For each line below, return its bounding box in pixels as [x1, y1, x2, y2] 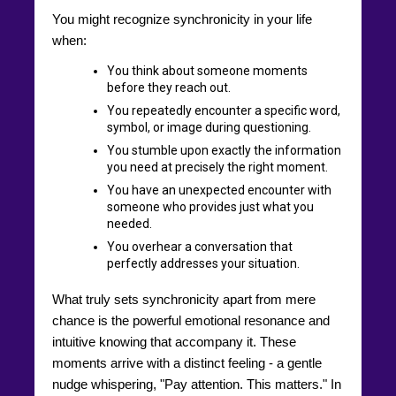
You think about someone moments [107, 63, 308, 78]
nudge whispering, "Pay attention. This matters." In [52, 376, 341, 392]
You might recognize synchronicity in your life [52, 11, 312, 27]
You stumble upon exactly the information [107, 142, 341, 157]
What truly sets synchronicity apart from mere [52, 291, 316, 307]
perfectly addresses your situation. [107, 255, 300, 270]
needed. [107, 216, 152, 231]
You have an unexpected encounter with [107, 182, 331, 197]
